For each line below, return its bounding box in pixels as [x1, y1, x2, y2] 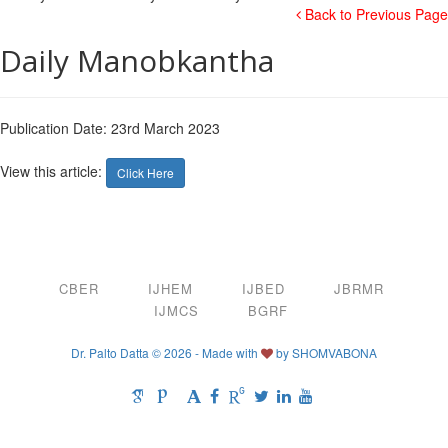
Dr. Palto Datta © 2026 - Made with [71, 344, 261, 362]
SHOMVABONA [292, 344, 377, 362]
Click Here [117, 164, 174, 182]
